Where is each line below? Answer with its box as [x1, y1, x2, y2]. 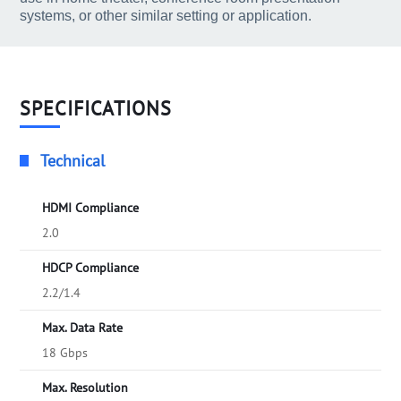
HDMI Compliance [42, 200, 140, 217]
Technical [40, 150, 106, 172]
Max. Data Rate [42, 320, 124, 337]
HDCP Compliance [42, 260, 140, 277]
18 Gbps [42, 345, 89, 362]
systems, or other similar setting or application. [20, 8, 312, 24]
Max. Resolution [42, 380, 129, 397]
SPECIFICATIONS [20, 96, 173, 122]
